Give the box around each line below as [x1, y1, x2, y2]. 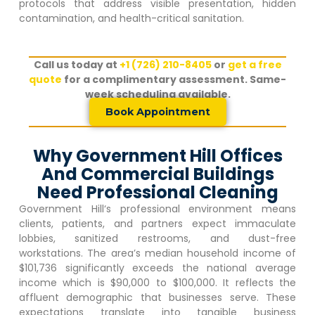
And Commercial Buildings [41, 162, 274, 186]
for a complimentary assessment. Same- [64, 72, 286, 86]
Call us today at [33, 57, 120, 72]
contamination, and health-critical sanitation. [18, 11, 247, 26]
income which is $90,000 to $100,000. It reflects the [18, 276, 297, 290]
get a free [227, 57, 282, 72]
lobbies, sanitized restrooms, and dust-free [18, 231, 297, 246]
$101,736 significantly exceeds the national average [18, 261, 297, 276]
